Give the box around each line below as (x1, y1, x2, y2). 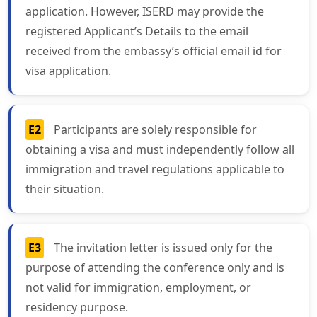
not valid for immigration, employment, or (25, 279, 251, 296)
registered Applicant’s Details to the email (25, 23, 248, 40)
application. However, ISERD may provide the (25, 4, 264, 20)
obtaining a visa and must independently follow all (25, 142, 294, 158)
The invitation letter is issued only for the (54, 240, 272, 256)
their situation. (25, 181, 104, 197)
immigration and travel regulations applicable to (25, 161, 284, 178)
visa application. (25, 63, 111, 79)
